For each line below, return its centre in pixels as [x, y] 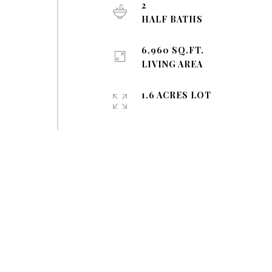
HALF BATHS [172, 19]
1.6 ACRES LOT [177, 95]
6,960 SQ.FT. [173, 50]
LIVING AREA [172, 64]
